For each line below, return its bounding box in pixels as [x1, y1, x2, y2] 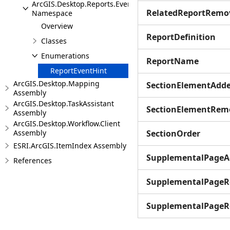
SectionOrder [146, 128, 200, 139]
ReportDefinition [146, 31, 216, 43]
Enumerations [41, 51, 89, 61]
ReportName [146, 55, 199, 67]
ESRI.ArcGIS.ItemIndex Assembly [13, 141, 126, 150]
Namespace [32, 8, 72, 18]
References [13, 156, 52, 165]
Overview [41, 21, 73, 31]
